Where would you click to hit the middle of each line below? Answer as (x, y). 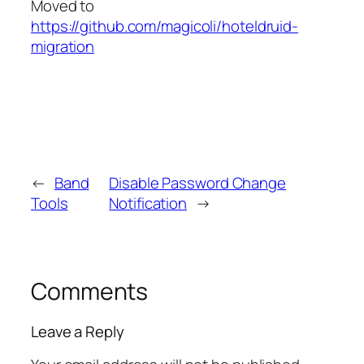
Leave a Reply (78, 332)
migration (63, 46)
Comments (90, 291)
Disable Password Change (197, 182)
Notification (148, 203)
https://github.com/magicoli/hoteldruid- (165, 26)
